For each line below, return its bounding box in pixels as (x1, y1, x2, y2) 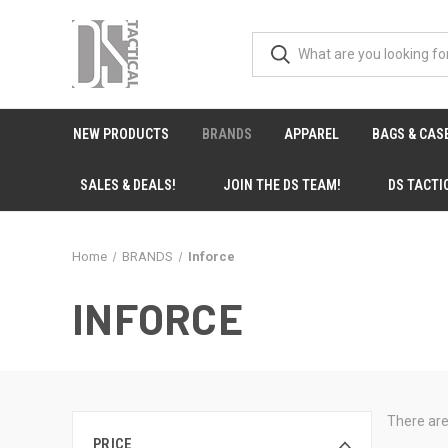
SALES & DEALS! (80, 177, 177, 193)
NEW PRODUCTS (73, 126, 170, 142)
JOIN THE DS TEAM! (223, 177, 342, 193)
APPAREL (284, 126, 340, 142)
